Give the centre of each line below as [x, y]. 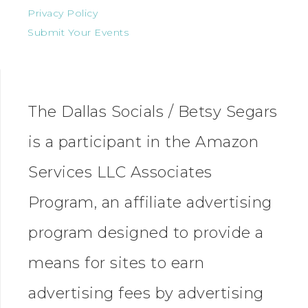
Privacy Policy [63, 13]
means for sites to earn [117, 263]
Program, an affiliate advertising [150, 203]
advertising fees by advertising [146, 294]
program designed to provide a [146, 233]
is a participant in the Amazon [143, 142]
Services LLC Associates [120, 173]
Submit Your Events [78, 33]
